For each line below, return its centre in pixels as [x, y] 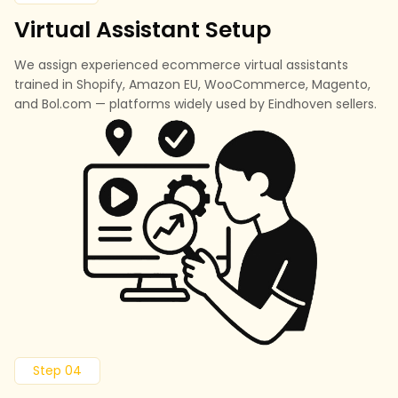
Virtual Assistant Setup [143, 29]
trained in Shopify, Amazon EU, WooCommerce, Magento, [192, 84]
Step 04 [57, 371]
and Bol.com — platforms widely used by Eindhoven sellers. [195, 103]
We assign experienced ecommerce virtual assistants [181, 64]
